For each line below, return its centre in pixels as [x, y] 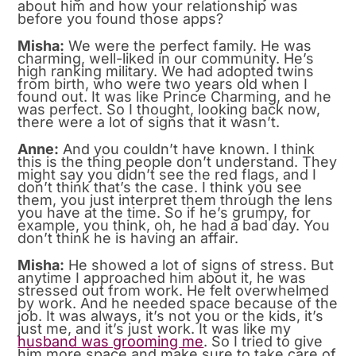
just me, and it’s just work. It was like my [155, 328]
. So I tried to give [263, 341]
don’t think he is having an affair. [128, 238]
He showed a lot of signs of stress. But [199, 265]
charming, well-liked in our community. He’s [166, 58]
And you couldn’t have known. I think [187, 149]
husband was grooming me [111, 341]
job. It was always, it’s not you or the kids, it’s [171, 315]
